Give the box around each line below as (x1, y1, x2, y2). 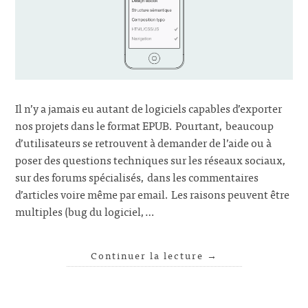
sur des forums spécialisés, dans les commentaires (15, 167, 259, 186)
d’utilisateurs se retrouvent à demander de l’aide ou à (15, 133, 272, 151)
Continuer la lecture (90, 247, 207, 263)
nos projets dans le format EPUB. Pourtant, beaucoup (15, 115, 274, 134)
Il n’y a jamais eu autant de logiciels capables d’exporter (15, 98, 283, 117)
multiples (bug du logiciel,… (15, 201, 155, 220)
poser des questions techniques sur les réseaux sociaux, (15, 150, 287, 168)
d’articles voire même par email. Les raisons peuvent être (15, 184, 290, 203)
